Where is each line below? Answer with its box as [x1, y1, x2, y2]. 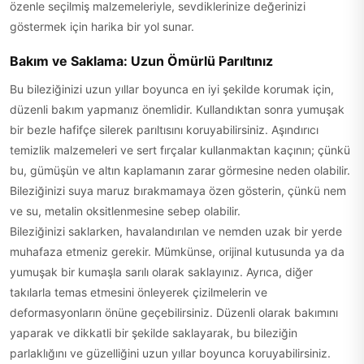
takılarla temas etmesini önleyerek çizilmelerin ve [10, 285, 267, 299]
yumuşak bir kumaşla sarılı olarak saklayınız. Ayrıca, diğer [10, 265, 313, 279]
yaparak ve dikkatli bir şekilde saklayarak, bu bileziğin [10, 326, 297, 340]
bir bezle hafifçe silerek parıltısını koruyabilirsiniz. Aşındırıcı [10, 123, 318, 136]
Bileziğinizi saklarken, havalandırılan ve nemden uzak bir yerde [10, 224, 342, 238]
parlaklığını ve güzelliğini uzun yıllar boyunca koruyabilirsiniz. [10, 346, 331, 360]
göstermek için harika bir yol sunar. [10, 19, 194, 33]
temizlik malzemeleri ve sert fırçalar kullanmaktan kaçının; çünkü [10, 143, 350, 157]
